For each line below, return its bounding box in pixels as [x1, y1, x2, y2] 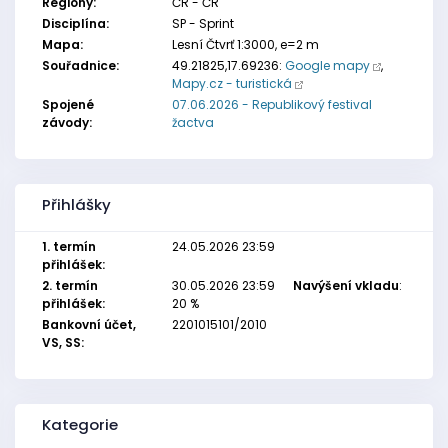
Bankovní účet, [42, 316, 136, 333]
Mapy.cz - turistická [171, 75, 292, 92]
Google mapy [284, 57, 370, 74]
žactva [171, 114, 214, 131]
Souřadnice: [42, 57, 119, 74]
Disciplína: [42, 15, 109, 32]
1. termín [42, 238, 96, 255]
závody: [42, 114, 92, 131]
